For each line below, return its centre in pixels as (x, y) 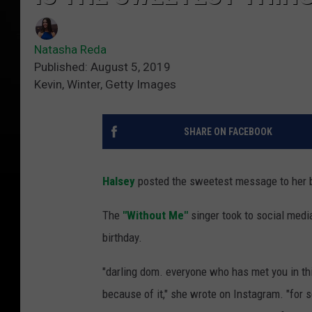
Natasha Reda (70, 50)
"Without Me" (155, 216)
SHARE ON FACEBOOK (228, 132)
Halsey (119, 181)
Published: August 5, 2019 (102, 67)
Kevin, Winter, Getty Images (105, 85)
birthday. (122, 238)
